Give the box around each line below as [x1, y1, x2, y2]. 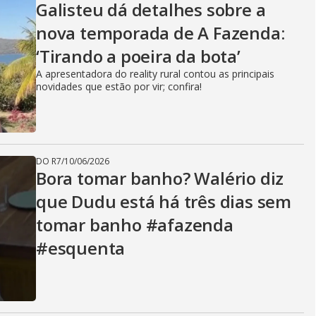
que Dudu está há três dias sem [36, 190, 291, 213]
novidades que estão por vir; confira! [36, 80, 202, 93]
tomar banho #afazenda [36, 213, 233, 236]
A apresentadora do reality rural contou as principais [36, 67, 274, 80]
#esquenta [36, 236, 126, 260]
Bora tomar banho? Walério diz [36, 166, 284, 190]
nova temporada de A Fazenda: [36, 21, 285, 44]
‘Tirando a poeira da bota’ [36, 44, 241, 68]
